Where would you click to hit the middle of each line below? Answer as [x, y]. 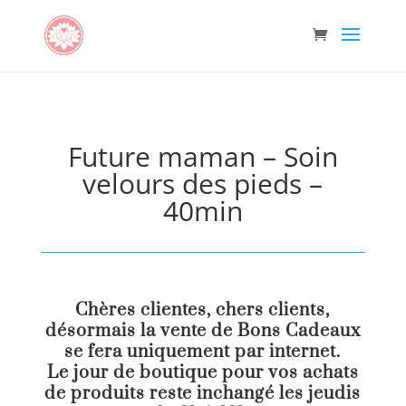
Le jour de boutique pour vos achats [203, 373]
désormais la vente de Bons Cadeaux [203, 331]
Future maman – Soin [203, 156]
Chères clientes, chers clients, [203, 310]
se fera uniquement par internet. [203, 352]
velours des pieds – [203, 184]
